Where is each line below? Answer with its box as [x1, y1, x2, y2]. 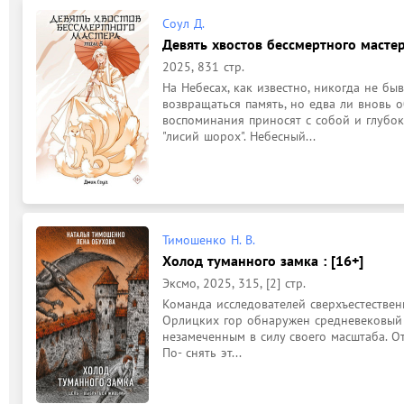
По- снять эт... [162, 344, 242, 361]
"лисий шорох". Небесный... [162, 127, 316, 144]
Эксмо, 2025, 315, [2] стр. [162, 274, 306, 291]
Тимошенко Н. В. [162, 231, 255, 248]
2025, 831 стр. [162, 58, 244, 75]
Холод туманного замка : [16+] [162, 251, 363, 270]
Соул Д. [162, 14, 205, 32]
